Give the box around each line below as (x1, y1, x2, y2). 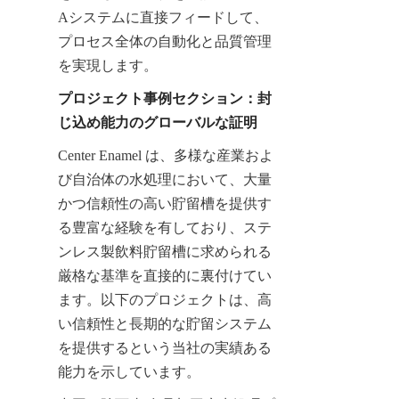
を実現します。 (58, 57, 158, 73)
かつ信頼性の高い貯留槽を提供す (58, 195, 272, 211)
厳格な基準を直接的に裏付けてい (58, 267, 272, 283)
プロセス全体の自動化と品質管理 (58, 33, 272, 49)
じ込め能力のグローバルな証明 (58, 114, 257, 130)
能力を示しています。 (58, 363, 200, 379)
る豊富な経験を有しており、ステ (58, 219, 272, 235)
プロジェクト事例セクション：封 (58, 90, 272, 106)
